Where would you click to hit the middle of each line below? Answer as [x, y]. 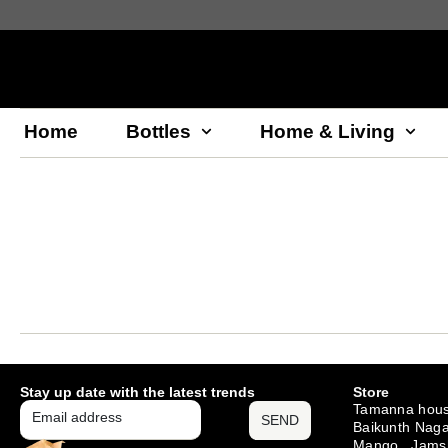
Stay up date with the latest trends [137, 392]
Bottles [158, 131]
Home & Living [328, 131]
